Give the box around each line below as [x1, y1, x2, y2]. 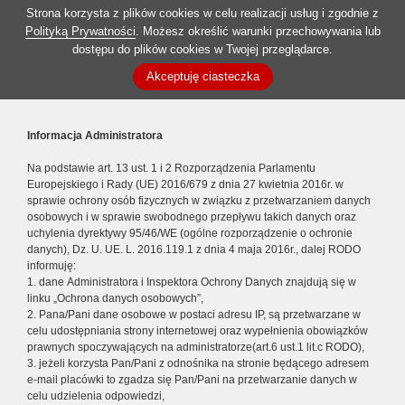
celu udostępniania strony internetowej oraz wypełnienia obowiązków [27, 325, 368, 337]
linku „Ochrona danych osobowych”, [27, 292, 203, 305]
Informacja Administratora [27, 129, 163, 142]
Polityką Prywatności [24, 24, 136, 38]
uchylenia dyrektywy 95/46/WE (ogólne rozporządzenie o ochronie [27, 227, 353, 240]
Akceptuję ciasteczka [146, 70, 259, 83]
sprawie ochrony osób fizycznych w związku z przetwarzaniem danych [27, 194, 371, 207]
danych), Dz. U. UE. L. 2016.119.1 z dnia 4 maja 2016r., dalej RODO [27, 243, 361, 256]
